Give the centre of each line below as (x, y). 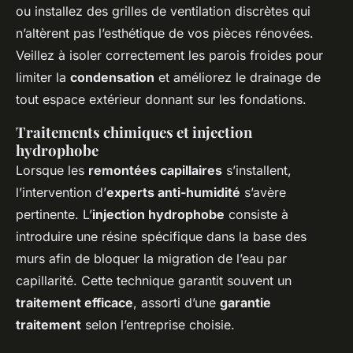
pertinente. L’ (54, 215)
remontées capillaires (155, 171)
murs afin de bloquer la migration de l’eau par (151, 259)
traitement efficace (74, 303)
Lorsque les (52, 171)
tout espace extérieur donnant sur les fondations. (161, 100)
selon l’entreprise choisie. (158, 325)
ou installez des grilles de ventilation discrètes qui (163, 11)
